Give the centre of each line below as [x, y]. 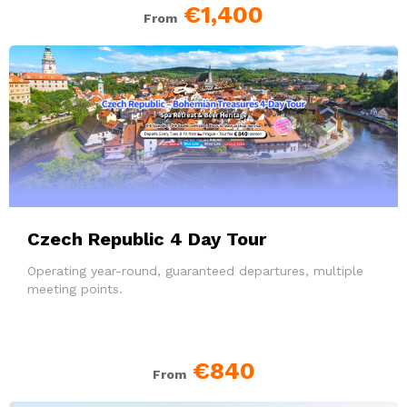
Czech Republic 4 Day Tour [147, 239]
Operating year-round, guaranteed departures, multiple [195, 271]
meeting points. [75, 289]
